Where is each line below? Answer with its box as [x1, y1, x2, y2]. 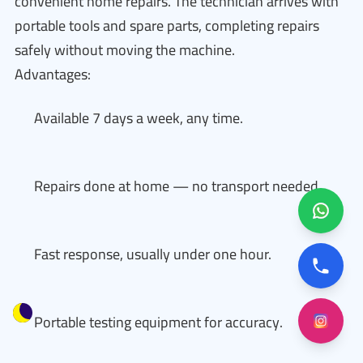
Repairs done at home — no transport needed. [34, 173, 322, 199]
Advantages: [15, 61, 91, 88]
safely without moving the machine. [15, 36, 235, 63]
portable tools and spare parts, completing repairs [15, 12, 319, 39]
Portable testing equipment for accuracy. [34, 309, 283, 335]
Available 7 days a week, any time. [34, 105, 243, 131]
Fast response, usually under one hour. [34, 241, 271, 267]
